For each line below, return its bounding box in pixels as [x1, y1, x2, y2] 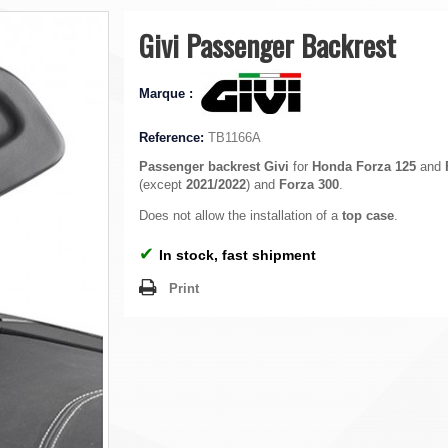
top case [342, 208, 394, 224]
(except [139, 177, 186, 193]
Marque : [139, 85, 197, 101]
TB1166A [208, 130, 261, 146]
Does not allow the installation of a [139, 208, 342, 224]
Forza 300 [279, 177, 339, 193]
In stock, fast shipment [159, 247, 316, 264]
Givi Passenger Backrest [139, 23, 396, 67]
